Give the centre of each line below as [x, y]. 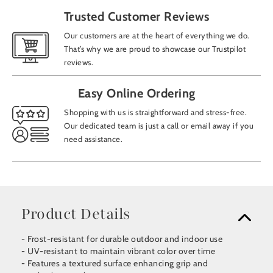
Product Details [76, 214]
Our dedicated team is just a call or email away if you [159, 126]
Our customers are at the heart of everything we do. [157, 36]
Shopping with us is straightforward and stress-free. [155, 112]
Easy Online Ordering [136, 94]
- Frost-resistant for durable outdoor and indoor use [122, 239]
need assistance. [93, 139]
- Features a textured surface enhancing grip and [115, 264]
